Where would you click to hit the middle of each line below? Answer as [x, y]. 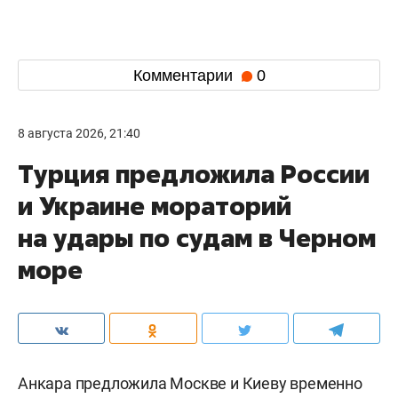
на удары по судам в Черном [197, 238]
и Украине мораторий [155, 206]
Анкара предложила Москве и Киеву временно [190, 384]
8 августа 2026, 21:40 [79, 134]
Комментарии [185, 75]
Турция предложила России [194, 174]
